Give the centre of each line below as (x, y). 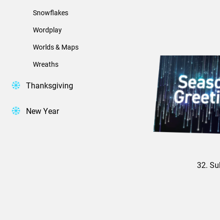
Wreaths (46, 64)
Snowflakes (51, 12)
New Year (42, 110)
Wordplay (47, 29)
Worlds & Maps (56, 47)
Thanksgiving (50, 85)
